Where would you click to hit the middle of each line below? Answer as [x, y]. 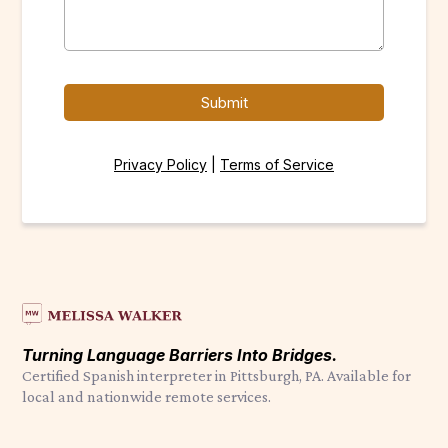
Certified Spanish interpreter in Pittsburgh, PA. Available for [217, 376]
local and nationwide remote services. [147, 397]
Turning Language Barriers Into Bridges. [180, 355]
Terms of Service [277, 164]
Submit [224, 102]
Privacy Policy [160, 164]
